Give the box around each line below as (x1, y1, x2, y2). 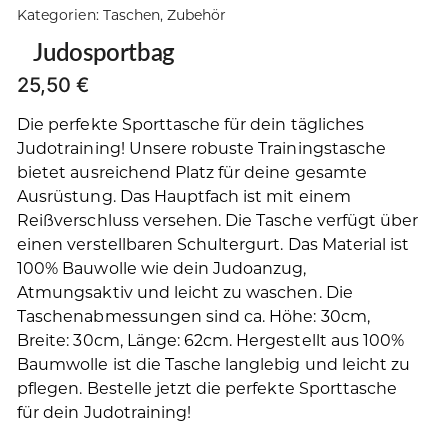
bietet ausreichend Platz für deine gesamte (17, 163, 367, 183)
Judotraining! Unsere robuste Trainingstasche (17, 139, 386, 159)
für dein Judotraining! (17, 403, 192, 423)
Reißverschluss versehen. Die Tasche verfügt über (17, 211, 419, 231)
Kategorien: (17, 6, 103, 25)
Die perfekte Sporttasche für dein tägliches (17, 115, 364, 135)
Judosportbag (33, 34, 176, 69)
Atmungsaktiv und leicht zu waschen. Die (17, 283, 353, 303)
